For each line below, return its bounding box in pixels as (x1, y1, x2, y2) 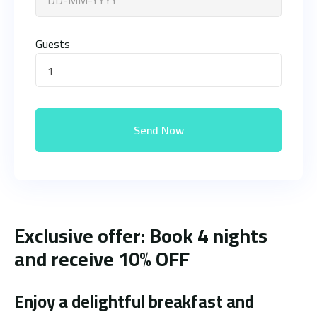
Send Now (133, 119, 184, 141)
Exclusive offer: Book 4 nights (14, 217, 267, 255)
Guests (35, 33, 70, 54)
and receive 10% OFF (14, 241, 190, 278)
